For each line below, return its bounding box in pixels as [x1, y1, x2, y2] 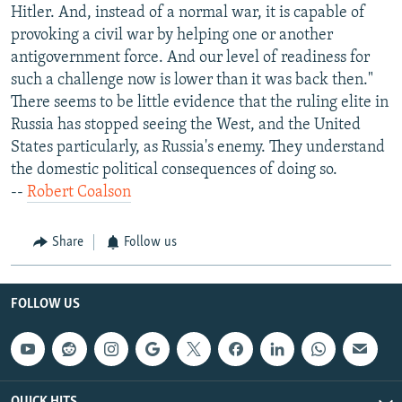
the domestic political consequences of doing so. [11, 162, 337, 179]
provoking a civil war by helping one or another [11, 27, 333, 45]
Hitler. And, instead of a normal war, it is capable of [11, 4, 365, 22]
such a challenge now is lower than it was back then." [11, 72, 373, 90]
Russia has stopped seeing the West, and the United [11, 117, 361, 135]
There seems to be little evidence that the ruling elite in [11, 94, 389, 112]
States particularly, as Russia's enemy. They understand [11, 139, 385, 157]
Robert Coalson [27, 184, 131, 202]
